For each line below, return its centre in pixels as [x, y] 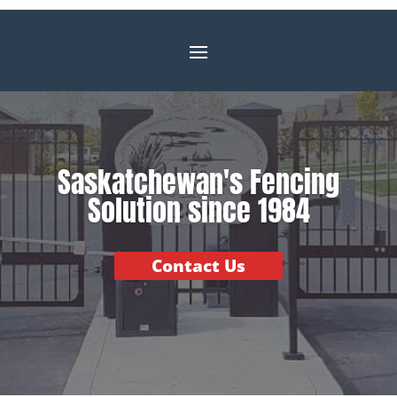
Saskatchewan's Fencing [198, 183]
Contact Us [198, 266]
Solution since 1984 [198, 211]
